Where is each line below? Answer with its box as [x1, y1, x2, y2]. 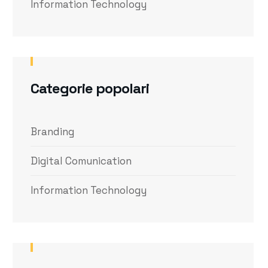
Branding [31, 125, 75, 138]
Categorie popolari [31, 79, 150, 98]
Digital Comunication [31, 154, 132, 167]
